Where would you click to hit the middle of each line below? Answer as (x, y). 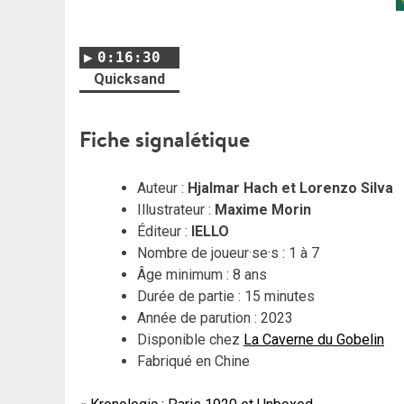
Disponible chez (190, 340)
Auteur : (162, 188)
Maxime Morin (263, 210)
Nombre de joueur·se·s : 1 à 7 (228, 253)
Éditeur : (162, 232)
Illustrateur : (176, 210)
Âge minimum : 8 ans (202, 275)
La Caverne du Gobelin (314, 340)
